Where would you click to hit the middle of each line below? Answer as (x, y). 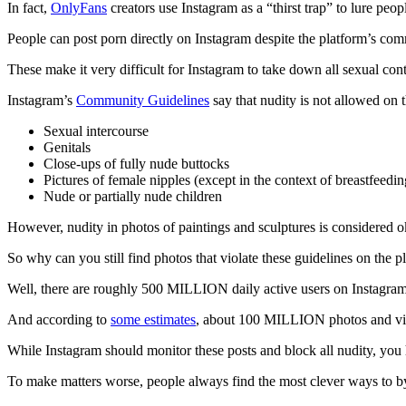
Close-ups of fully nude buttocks (136, 163)
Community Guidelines (143, 100)
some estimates (153, 319)
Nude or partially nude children (133, 196)
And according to (59, 319)
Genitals (67, 147)
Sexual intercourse (96, 130)
